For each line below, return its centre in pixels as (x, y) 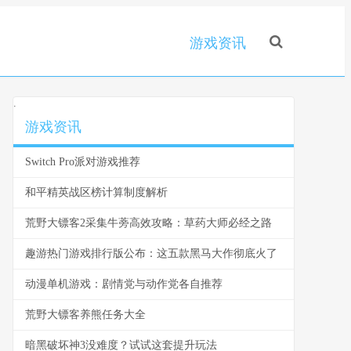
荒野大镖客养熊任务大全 (85, 315)
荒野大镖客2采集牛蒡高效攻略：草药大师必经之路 (148, 223)
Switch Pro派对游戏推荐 (83, 162)
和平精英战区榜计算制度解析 (96, 192)
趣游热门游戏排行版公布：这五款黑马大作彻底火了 (151, 253)
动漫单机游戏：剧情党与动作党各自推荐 (124, 284)
